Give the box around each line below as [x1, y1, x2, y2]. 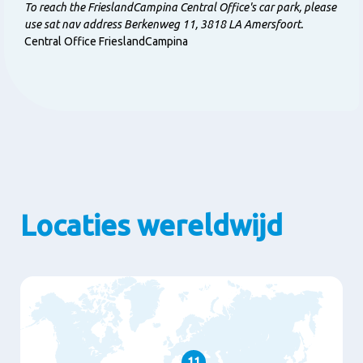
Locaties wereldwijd [20, 208, 283, 241]
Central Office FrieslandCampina [24, 34, 188, 48]
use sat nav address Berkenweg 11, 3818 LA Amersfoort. [24, 17, 303, 31]
